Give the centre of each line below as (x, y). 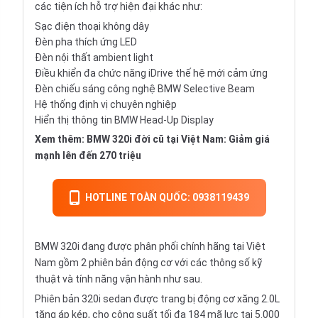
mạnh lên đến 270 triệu (88, 156)
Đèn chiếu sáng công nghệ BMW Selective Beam (145, 89)
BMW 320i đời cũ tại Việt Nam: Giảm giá (178, 139)
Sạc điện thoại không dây (92, 27)
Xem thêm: (61, 139)
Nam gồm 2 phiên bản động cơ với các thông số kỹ (148, 263)
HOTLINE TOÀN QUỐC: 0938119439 (167, 198)
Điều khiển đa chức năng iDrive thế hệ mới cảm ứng (151, 73)
